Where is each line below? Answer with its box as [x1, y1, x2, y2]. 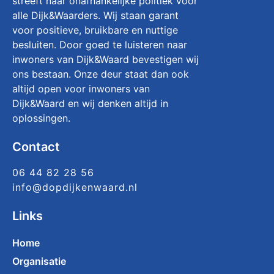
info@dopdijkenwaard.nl [12, 180, 138, 193]
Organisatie [12, 255, 66, 268]
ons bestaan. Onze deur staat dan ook [12, 68, 189, 81]
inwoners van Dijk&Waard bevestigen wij [12, 53, 199, 66]
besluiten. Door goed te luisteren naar [12, 39, 187, 51]
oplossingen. [12, 112, 70, 125]
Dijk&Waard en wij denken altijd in [12, 97, 168, 110]
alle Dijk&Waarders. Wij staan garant [12, 9, 179, 22]
